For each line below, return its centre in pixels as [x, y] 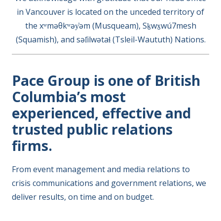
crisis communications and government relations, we [109, 183]
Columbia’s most [69, 96]
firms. [32, 145]
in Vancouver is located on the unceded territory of [110, 12]
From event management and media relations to [101, 169]
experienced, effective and [101, 113]
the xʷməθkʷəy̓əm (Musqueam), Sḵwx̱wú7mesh [110, 26]
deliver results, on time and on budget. [83, 197]
